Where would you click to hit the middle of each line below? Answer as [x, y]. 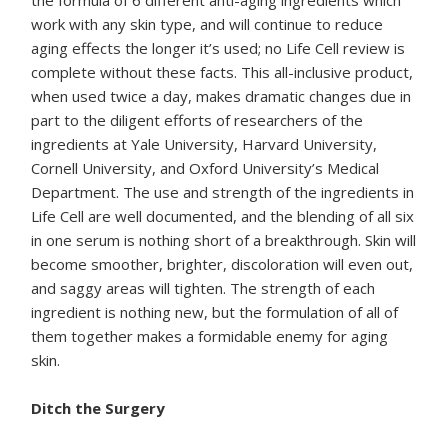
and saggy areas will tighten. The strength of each [203, 288]
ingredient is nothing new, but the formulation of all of [215, 312]
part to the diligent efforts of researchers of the [197, 120]
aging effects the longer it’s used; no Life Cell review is [218, 48]
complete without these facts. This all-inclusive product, [222, 72]
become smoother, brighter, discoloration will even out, [222, 264]
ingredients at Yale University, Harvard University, [204, 144]
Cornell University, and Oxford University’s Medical [205, 168]
